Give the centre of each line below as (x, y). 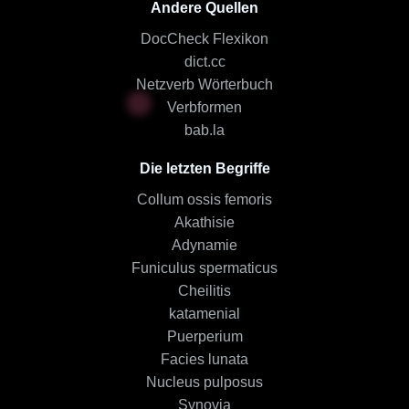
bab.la (204, 130)
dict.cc (204, 62)
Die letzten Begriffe (204, 168)
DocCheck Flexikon (204, 39)
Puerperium (204, 336)
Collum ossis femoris (204, 199)
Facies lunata (204, 359)
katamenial (204, 314)
